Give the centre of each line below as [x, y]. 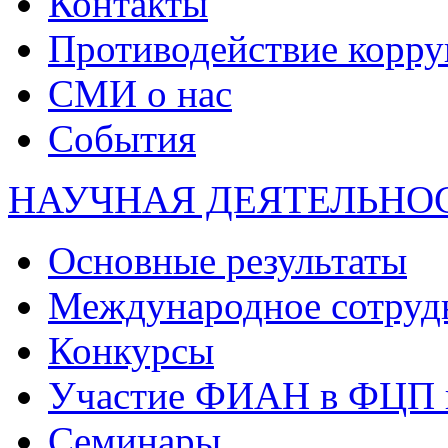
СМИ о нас [140, 93]
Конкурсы [131, 350]
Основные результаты [227, 260]
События [122, 138]
